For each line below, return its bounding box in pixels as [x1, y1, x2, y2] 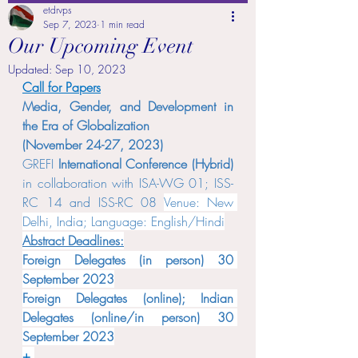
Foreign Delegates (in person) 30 [22, 251, 233, 268]
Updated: [8, 62, 55, 77]
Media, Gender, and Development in [22, 97, 233, 115]
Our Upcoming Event [8, 34, 193, 59]
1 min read [100, 18, 145, 31]
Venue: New [163, 193, 233, 211]
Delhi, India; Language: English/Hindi [22, 213, 225, 230]
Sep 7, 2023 [43, 18, 97, 31]
